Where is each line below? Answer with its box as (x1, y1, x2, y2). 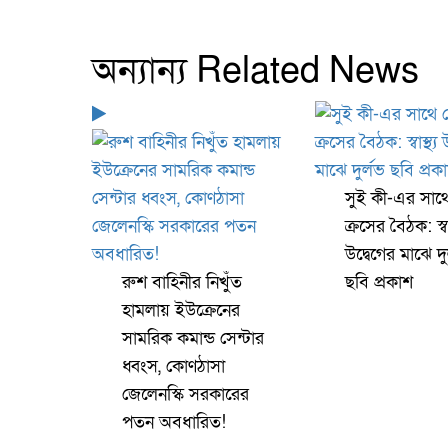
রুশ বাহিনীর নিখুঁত (122, 271, 242, 295)
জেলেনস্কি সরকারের (122, 383, 249, 407)
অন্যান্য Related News (92, 47, 419, 96)
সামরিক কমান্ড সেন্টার (122, 327, 264, 351)
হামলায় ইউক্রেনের (122, 299, 240, 323)
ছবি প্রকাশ (344, 271, 413, 295)
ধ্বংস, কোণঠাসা (122, 355, 225, 379)
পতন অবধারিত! (122, 411, 226, 435)
